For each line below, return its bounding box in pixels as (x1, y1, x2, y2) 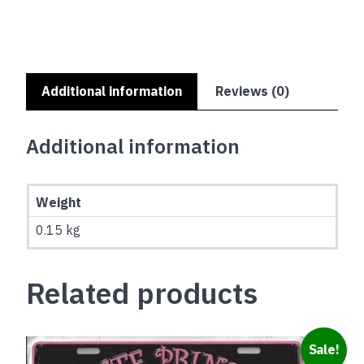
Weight (35, 193, 81, 210)
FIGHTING (25, 11, 84, 28)
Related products (26, 273, 258, 312)
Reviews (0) (215, 82, 290, 99)
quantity (25, 30, 70, 46)
